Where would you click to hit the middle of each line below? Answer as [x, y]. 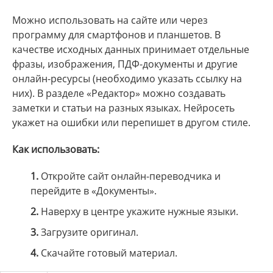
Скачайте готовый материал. [108, 253]
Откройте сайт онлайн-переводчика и [129, 176]
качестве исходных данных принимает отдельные [131, 50]
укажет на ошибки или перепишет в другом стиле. [131, 123]
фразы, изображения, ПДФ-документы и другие [125, 64]
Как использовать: [56, 150]
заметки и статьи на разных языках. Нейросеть [123, 108]
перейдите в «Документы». [94, 191]
